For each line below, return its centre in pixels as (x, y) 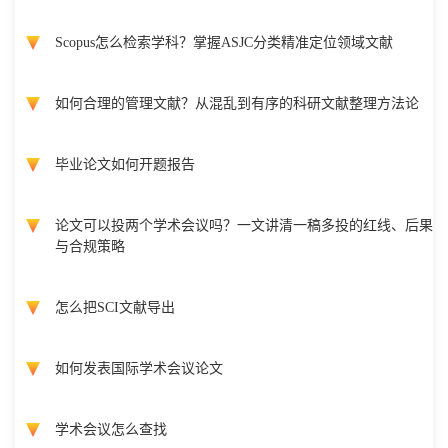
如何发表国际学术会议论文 (139, 368)
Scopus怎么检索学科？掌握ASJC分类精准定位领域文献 (224, 42)
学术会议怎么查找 (111, 429)
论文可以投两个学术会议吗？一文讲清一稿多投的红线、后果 (244, 225)
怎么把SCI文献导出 (115, 307)
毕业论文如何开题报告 (125, 164)
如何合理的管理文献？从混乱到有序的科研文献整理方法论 (237, 103)
